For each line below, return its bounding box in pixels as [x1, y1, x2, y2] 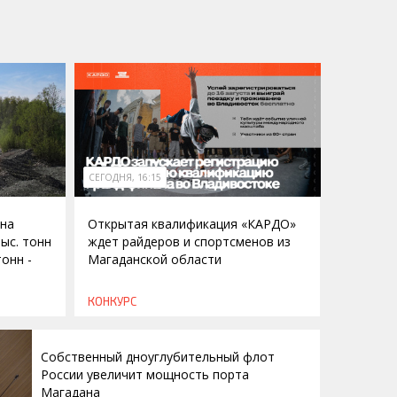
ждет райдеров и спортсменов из [87, 233, 291, 251]
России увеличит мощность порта [41, 366, 249, 384]
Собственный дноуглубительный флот [41, 348, 275, 366]
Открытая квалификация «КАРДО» [87, 215, 296, 233]
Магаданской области [87, 251, 222, 269]
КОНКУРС [87, 294, 136, 309]
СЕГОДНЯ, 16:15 [88, 171, 161, 184]
